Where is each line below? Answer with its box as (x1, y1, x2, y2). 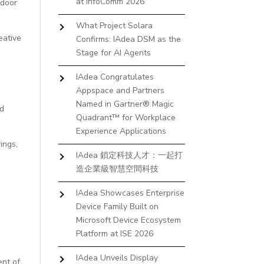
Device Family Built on (75, 201, 159, 212)
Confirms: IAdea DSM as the (75, 34, 181, 45)
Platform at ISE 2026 (75, 228, 153, 239)
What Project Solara (75, 20, 153, 31)
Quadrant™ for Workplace (75, 112, 176, 123)
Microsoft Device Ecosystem (75, 214, 181, 226)
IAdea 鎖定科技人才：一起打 (75, 150, 183, 161)
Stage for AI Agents (75, 47, 151, 58)
